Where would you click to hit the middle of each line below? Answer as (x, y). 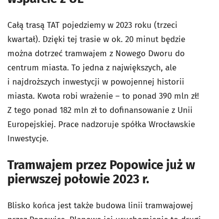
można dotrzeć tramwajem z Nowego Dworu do (96, 54)
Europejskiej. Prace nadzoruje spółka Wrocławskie (101, 125)
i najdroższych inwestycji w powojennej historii (96, 82)
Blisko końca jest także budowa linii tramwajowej (100, 206)
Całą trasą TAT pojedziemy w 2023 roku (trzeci (92, 25)
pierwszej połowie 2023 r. (78, 179)
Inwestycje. (28, 139)
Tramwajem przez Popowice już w (101, 165)
